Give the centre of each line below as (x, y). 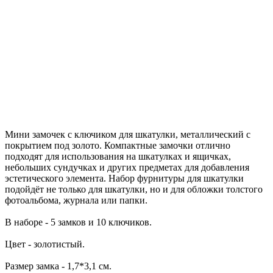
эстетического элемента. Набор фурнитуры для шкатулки (124, 178)
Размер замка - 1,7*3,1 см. (58, 266)
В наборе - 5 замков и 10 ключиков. (78, 222)
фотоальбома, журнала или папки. (76, 200)
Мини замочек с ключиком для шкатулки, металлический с (128, 134)
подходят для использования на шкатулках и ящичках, (118, 156)
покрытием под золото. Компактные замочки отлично (118, 145)
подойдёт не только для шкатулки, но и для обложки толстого (134, 189)
